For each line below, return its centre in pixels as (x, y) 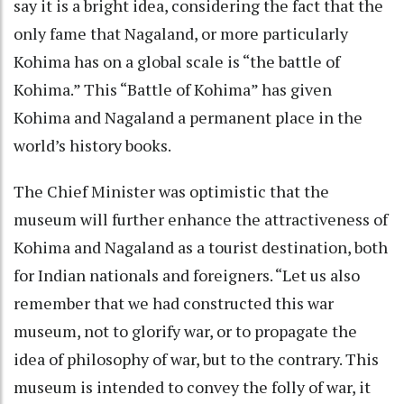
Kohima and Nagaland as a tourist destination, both (201, 247)
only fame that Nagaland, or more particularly (181, 33)
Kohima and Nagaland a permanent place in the (188, 117)
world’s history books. (92, 145)
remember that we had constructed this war (174, 303)
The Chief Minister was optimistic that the (171, 191)
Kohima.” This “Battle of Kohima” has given (173, 89)
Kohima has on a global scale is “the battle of (177, 61)
